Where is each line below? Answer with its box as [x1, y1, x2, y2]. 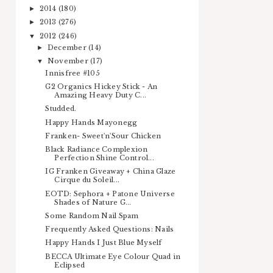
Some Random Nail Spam [45, 211, 139, 220]
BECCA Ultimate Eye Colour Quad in [45, 252, 181, 261]
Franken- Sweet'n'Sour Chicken [45, 131, 161, 140]
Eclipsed [54, 260, 85, 269]
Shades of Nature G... [54, 197, 132, 207]
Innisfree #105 [45, 68, 100, 77]
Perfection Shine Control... [54, 154, 154, 163]
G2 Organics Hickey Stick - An [45, 82, 158, 91]
